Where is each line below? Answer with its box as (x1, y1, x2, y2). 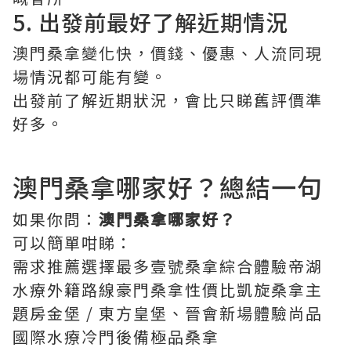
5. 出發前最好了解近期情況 (13, 6, 288, 38)
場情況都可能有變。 (13, 65, 168, 89)
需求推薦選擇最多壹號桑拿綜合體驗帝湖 (13, 255, 323, 278)
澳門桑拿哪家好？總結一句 (13, 168, 323, 205)
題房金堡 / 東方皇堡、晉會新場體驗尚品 (13, 302, 323, 325)
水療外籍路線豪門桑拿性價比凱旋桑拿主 (13, 278, 323, 302)
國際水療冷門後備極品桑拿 (13, 325, 219, 349)
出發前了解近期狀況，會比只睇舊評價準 (13, 89, 323, 112)
